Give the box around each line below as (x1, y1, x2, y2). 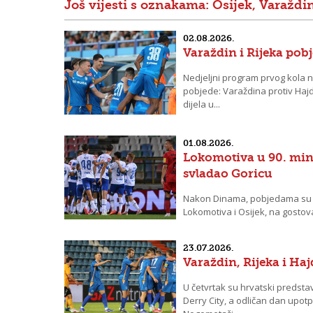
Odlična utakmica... (183, 219, 262, 231)
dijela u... (183, 98, 220, 110)
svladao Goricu (183, 166, 272, 180)
